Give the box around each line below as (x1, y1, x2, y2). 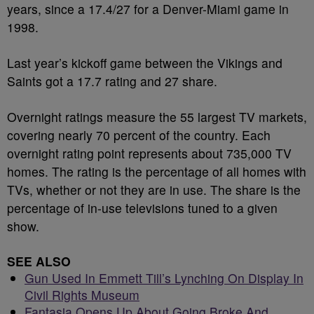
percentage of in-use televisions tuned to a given (7, 199, 278, 217)
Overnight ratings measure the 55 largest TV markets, (7, 108, 307, 125)
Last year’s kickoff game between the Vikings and (7, 54, 282, 71)
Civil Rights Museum (25, 286, 139, 303)
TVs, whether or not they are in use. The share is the (7, 181, 301, 198)
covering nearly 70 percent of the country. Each (7, 126, 271, 144)
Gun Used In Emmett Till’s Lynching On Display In (25, 269, 303, 287)
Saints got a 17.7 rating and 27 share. (7, 72, 217, 90)
